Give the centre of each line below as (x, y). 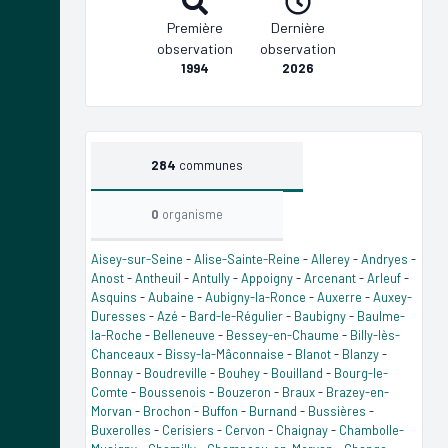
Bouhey (239, 372)
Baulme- (381, 315)
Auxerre (339, 296)
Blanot (313, 353)
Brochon (167, 410)
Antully (211, 277)
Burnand (273, 410)
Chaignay (302, 429)
